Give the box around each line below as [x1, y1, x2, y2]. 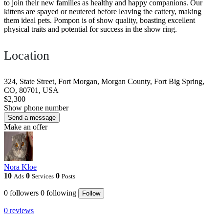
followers [8, 189, 41, 197]
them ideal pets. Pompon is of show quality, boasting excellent [4, 16, 195, 25]
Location [4, 48, 49, 63]
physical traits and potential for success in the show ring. [4, 25, 177, 34]
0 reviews [4, 206, 34, 215]
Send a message [8, 114, 56, 122]
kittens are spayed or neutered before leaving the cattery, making [4, 7, 201, 16]
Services [32, 173, 54, 180]
